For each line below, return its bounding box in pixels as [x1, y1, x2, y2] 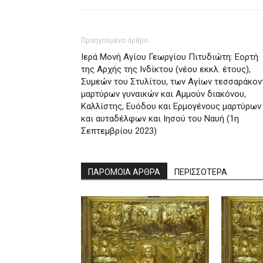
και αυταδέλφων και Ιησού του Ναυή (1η [81, 113, 239, 124]
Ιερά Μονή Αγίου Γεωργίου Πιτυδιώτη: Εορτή [81, 52, 258, 62]
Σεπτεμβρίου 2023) [81, 126, 157, 136]
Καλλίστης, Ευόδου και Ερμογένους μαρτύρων [81, 101, 261, 112]
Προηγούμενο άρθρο [81, 36, 148, 45]
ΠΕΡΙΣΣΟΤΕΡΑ [174, 167, 227, 177]
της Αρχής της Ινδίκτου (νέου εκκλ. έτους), [81, 64, 251, 75]
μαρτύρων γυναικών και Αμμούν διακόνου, [81, 89, 246, 99]
